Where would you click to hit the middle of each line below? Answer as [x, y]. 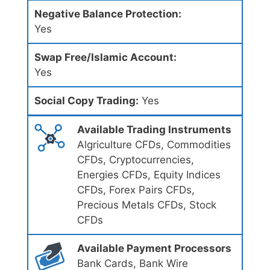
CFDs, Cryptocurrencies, [135, 160]
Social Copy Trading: [86, 101]
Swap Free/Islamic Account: [105, 58]
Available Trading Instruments [154, 130]
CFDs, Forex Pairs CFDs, [136, 190]
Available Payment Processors [154, 249]
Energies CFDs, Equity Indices [149, 175]
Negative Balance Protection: [108, 14]
